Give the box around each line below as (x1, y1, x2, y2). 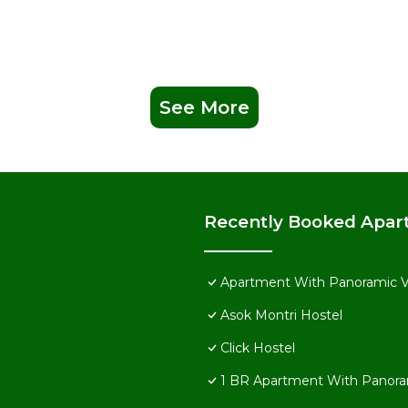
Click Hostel (220, 339, 295, 356)
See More (158, 96, 250, 118)
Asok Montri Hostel (220, 306, 342, 323)
